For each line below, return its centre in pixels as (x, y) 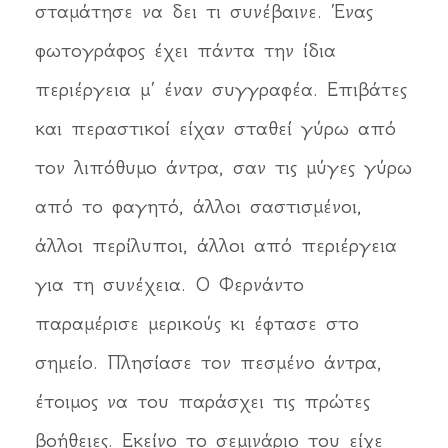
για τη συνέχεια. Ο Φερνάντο (169, 284)
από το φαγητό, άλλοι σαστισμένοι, (198, 206)
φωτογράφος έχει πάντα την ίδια (185, 50)
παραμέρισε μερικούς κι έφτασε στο (197, 323)
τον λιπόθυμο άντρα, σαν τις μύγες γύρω (223, 167)
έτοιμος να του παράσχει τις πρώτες (202, 401)
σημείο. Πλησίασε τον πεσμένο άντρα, (208, 362)
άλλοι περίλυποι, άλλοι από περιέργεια (216, 245)
